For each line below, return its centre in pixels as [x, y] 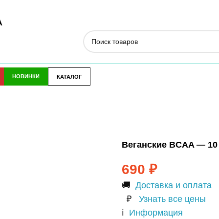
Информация [156, 213]
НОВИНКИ [26, 76]
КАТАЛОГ [69, 77]
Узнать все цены [172, 199]
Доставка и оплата [173, 185]
